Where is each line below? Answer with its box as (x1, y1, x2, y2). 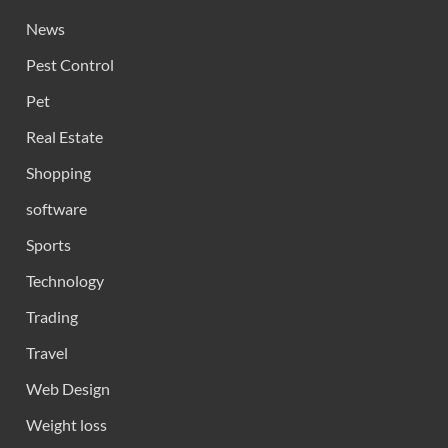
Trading (26, 307, 78, 326)
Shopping (26, 163, 91, 182)
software (26, 199, 87, 218)
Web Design (26, 379, 110, 398)
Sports (26, 235, 71, 254)
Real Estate (26, 127, 103, 146)
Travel (26, 343, 68, 362)
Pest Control (26, 55, 114, 74)
